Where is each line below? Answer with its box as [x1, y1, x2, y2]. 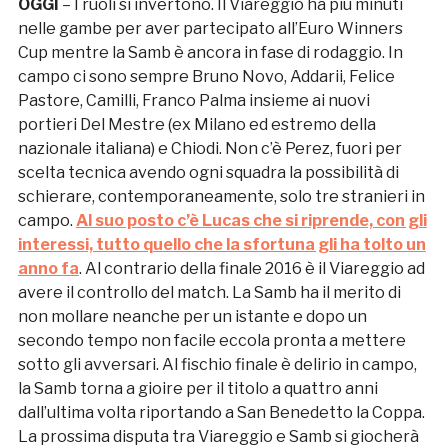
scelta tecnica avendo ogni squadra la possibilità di [17, 162, 399, 182]
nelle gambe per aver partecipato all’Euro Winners [17, 18, 403, 38]
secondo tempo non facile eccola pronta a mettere [17, 330, 406, 350]
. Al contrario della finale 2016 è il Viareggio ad [78, 258, 425, 278]
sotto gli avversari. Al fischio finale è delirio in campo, [17, 354, 417, 374]
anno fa [17, 258, 79, 278]
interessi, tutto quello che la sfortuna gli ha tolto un [17, 234, 426, 254]
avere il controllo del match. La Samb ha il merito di [17, 282, 401, 302]
